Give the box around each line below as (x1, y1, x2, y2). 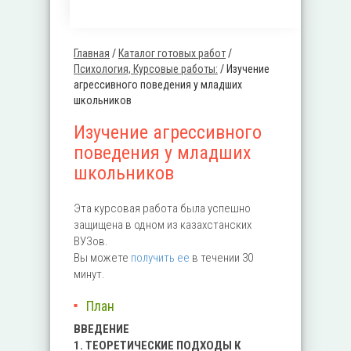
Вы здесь (70, 58, 142, 80)
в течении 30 (190, 251, 253, 265)
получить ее (131, 251, 190, 265)
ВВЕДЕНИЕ (74, 322, 129, 336)
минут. (74, 267, 105, 281)
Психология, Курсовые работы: (74, 63, 218, 75)
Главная (74, 47, 110, 60)
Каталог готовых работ (118, 47, 226, 60)
